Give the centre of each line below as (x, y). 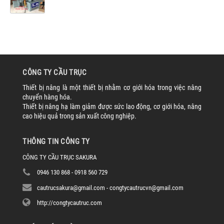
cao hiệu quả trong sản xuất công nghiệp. (79, 116)
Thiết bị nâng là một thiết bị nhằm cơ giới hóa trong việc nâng (112, 88)
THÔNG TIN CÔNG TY (56, 142)
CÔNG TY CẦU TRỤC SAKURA (59, 157)
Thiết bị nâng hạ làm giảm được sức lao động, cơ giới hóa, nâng (112, 107)
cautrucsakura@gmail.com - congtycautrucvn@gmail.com (110, 187)
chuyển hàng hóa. (47, 97)
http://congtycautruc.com (69, 202)
